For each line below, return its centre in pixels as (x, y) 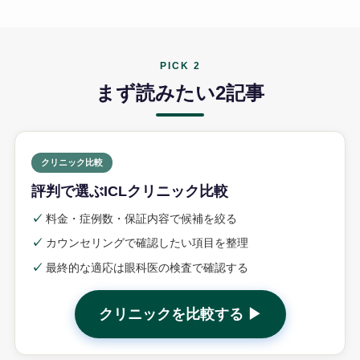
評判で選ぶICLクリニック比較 (130, 191)
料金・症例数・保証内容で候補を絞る (140, 218)
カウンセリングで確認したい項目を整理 (145, 243)
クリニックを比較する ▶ (180, 314)
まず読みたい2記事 (180, 92)
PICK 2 (180, 65)
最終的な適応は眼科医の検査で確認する (145, 267)
